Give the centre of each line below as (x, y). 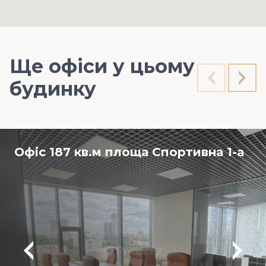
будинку (53, 89)
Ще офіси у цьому (102, 66)
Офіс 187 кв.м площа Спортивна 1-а (129, 152)
